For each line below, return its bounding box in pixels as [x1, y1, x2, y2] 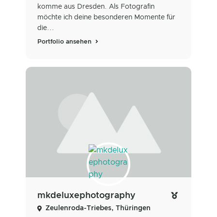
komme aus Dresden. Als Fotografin [37, 3, 155, 11]
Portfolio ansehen [37, 39, 93, 46]
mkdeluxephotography [37, 191, 135, 201]
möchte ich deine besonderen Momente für [37, 14, 175, 21]
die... [37, 25, 54, 32]
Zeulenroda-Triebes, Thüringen [46, 205, 151, 212]
